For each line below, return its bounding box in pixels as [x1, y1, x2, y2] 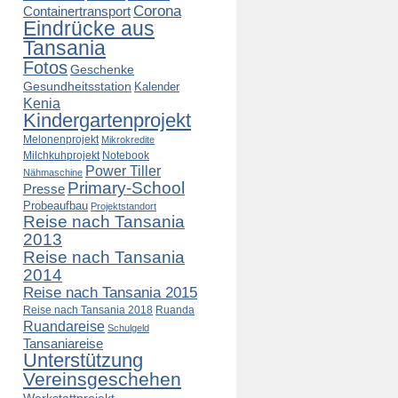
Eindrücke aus [23, 17, 155, 40]
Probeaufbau [23, 199, 88, 212]
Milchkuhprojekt [23, 149, 99, 162]
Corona [133, 3, 181, 20]
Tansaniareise [23, 336, 103, 351]
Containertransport [23, 4, 131, 19]
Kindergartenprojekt [23, 109, 191, 131]
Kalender [134, 80, 179, 93]
